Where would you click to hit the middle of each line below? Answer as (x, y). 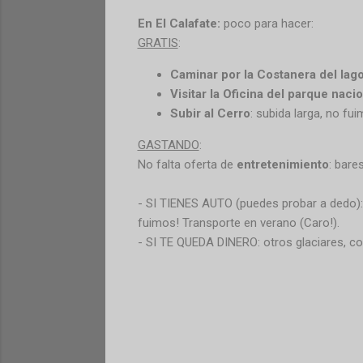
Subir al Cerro (210, 113)
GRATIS (158, 43)
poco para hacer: (267, 23)
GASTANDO (168, 145)
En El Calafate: (179, 23)
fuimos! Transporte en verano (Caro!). (238, 222)
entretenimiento (282, 164)
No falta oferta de (187, 164)
